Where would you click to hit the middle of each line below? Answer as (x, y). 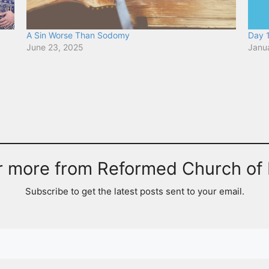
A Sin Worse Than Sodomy (78, 35)
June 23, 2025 (55, 47)
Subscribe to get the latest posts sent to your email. (134, 192)
